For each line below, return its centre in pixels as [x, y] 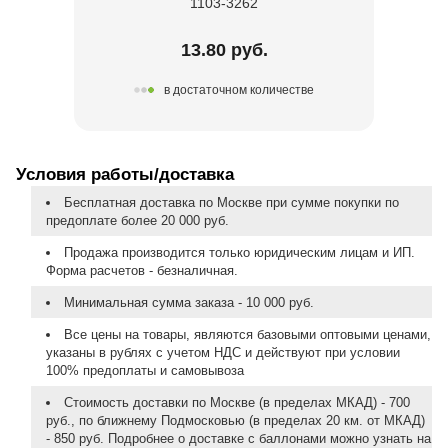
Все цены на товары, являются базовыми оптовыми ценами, [247, 334]
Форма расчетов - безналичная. [142, 270]
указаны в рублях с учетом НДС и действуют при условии [223, 352]
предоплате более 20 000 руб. [137, 220]
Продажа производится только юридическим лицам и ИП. [239, 252]
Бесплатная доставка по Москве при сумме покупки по [231, 202]
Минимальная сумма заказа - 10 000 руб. [188, 302]
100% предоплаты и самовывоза [145, 370]
